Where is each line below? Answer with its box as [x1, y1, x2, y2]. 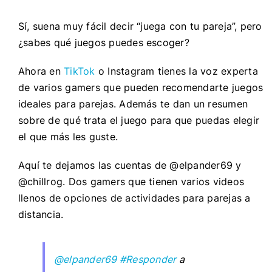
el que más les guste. [18, 130, 121, 143]
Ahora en [18, 64, 64, 77]
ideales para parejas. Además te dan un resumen [18, 97, 248, 110]
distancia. [18, 208, 64, 220]
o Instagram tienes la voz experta [95, 64, 258, 77]
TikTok [64, 64, 95, 77]
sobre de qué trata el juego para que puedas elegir [18, 114, 259, 126]
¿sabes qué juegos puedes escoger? [18, 36, 189, 49]
